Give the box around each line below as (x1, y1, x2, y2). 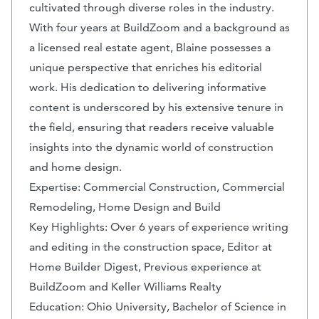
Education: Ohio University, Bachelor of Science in (29, 300, 286, 314)
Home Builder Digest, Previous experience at (29, 260, 261, 274)
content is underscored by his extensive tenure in (29, 100, 283, 115)
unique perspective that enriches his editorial (29, 61, 262, 75)
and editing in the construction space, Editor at (29, 240, 272, 254)
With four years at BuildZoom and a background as (29, 21, 290, 35)
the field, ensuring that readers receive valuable (29, 120, 274, 135)
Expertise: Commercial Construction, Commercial (29, 180, 285, 194)
